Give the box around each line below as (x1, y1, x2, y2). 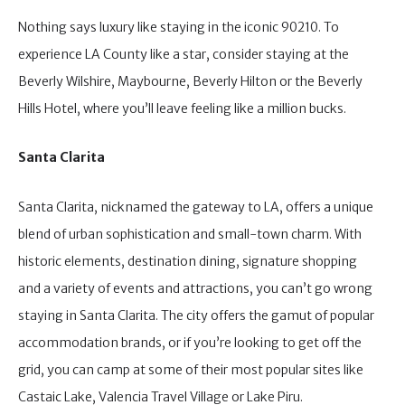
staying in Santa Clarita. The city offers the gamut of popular (18, 306, 374, 324)
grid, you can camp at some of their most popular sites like (18, 361, 363, 378)
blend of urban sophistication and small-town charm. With (18, 225, 362, 242)
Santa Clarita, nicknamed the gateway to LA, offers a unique (18, 198, 373, 215)
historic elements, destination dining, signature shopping (18, 252, 357, 269)
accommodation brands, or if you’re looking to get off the (18, 334, 362, 351)
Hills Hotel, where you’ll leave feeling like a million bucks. (18, 99, 346, 117)
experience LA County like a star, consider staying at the (18, 45, 349, 62)
